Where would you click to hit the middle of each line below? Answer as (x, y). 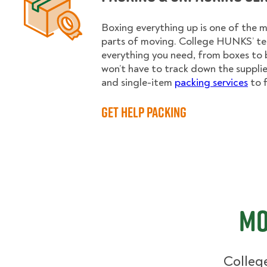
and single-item (138, 83)
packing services (211, 83)
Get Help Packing (144, 112)
